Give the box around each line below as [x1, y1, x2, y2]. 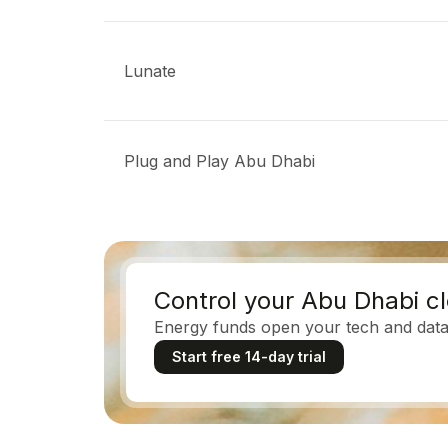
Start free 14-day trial [172, 348, 326, 365]
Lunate [124, 61, 176, 81]
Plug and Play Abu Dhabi [124, 151, 315, 171]
